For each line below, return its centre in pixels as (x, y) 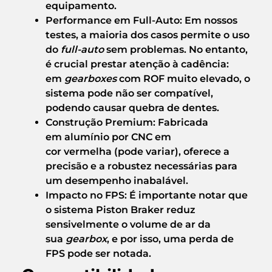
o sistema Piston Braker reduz (121, 209)
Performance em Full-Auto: (114, 20)
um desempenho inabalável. (117, 180)
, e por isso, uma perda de (170, 239)
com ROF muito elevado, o (183, 78)
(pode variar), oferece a (171, 151)
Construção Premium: (100, 122)
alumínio (87, 137)
